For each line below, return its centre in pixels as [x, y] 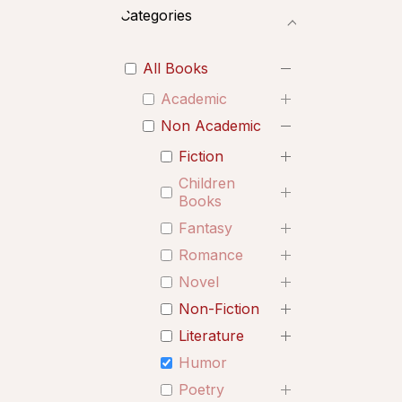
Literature [211, 336]
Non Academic [211, 126]
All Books [175, 68]
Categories [156, 15]
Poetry [201, 389]
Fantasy [205, 228]
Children [207, 183]
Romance [211, 255]
